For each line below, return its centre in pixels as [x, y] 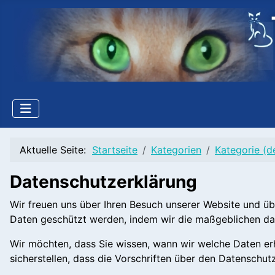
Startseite [115, 150]
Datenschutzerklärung [103, 182]
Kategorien [176, 150]
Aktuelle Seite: [56, 150]
